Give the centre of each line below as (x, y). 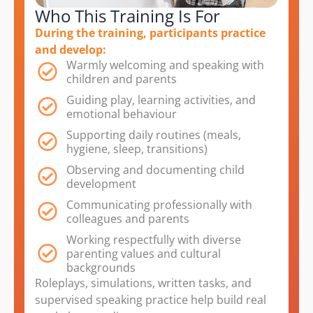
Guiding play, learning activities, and (161, 100)
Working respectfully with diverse (154, 240)
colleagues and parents (128, 219)
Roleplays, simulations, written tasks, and (143, 283)
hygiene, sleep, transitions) (137, 149)
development (101, 184)
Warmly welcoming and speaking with (165, 65)
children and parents (122, 79)
